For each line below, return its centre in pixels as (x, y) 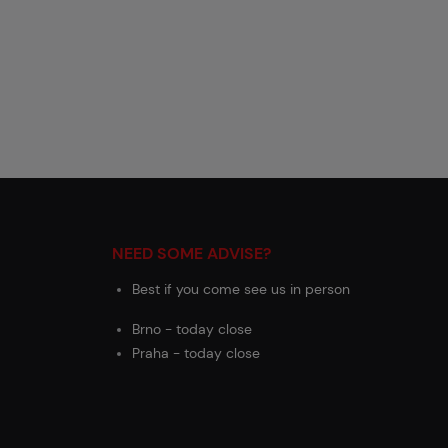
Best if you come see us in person (241, 289)
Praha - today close (196, 353)
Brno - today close (192, 329)
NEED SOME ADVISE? (191, 253)
